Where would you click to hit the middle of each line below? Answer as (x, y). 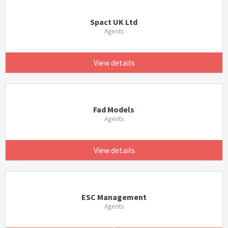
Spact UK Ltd (114, 22)
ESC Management (114, 197)
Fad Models (114, 109)
